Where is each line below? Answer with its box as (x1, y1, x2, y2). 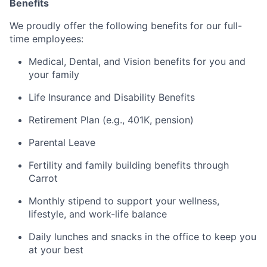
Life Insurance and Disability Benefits (29, 91, 195, 103)
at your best (29, 244, 83, 256)
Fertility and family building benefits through (29, 159, 229, 171)
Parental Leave (29, 136, 95, 148)
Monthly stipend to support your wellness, (29, 195, 219, 207)
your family (29, 69, 79, 80)
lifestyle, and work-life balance (29, 208, 167, 220)
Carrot (29, 172, 58, 184)
